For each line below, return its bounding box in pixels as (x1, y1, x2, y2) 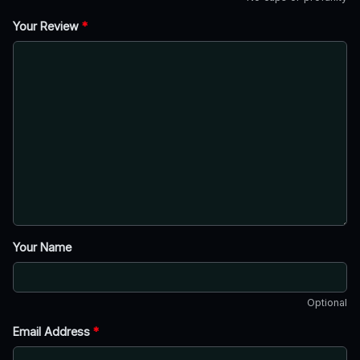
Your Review (13, 18, 82, 33)
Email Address (13, 324, 93, 338)
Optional (307, 296, 347, 309)
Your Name (13, 239, 72, 254)
